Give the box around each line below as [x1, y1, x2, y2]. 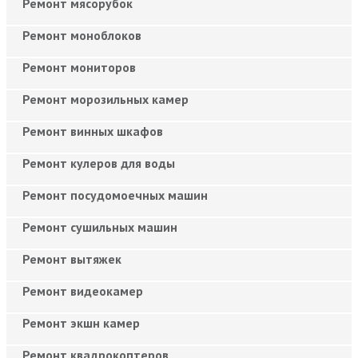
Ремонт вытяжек [22, 250, 121, 267]
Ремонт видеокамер [22, 282, 143, 299]
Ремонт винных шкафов [22, 122, 163, 139]
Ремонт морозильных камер [22, 90, 189, 107]
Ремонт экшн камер [22, 314, 140, 331]
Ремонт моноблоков [22, 26, 141, 43]
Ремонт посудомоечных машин [22, 186, 208, 203]
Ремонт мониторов [22, 58, 136, 75]
